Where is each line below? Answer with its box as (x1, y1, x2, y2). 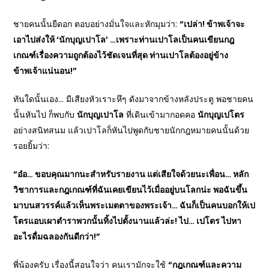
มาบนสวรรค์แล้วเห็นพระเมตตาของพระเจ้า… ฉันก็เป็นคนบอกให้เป (13, 199, 256, 211)
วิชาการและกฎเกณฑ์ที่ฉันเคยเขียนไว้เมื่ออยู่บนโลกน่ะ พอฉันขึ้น (13, 183, 248, 196)
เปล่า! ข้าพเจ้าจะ (184, 17, 246, 30)
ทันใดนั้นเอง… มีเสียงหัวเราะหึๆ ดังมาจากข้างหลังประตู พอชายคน (13, 92, 254, 105)
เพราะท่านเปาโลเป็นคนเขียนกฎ (116, 33, 235, 46)
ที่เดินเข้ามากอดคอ (124, 108, 198, 121)
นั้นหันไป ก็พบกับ (13, 108, 77, 121)
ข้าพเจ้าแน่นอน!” (13, 64, 77, 77)
